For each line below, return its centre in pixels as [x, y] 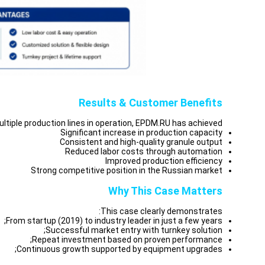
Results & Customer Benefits [151, 103]
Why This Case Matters [165, 191]
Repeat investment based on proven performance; [127, 240]
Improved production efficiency [164, 161]
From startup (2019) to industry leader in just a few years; [114, 221]
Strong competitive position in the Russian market [127, 170]
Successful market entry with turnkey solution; [134, 230]
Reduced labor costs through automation [144, 151]
